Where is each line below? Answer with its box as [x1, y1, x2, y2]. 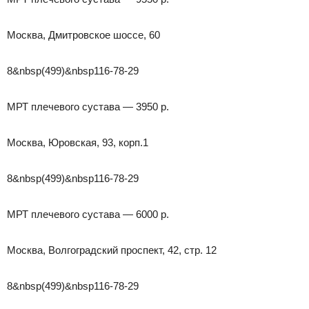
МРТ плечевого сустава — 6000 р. [7, 208, 169, 220]
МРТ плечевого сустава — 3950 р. [7, 100, 169, 112]
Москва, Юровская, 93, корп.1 [7, 136, 148, 148]
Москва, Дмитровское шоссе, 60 [7, 28, 160, 41]
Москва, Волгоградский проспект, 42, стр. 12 [7, 243, 217, 256]
